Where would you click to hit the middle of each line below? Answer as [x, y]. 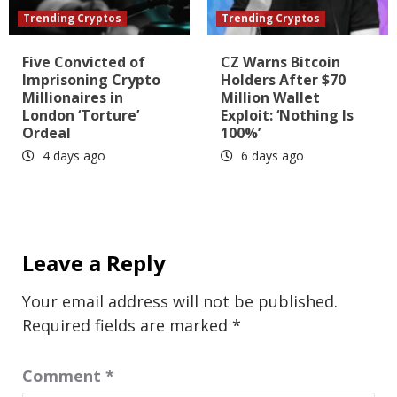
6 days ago [271, 155]
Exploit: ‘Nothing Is [287, 115]
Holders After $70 [283, 79]
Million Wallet [270, 97]
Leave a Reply [94, 262]
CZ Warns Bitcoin [280, 62]
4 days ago [72, 155]
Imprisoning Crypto [91, 79]
